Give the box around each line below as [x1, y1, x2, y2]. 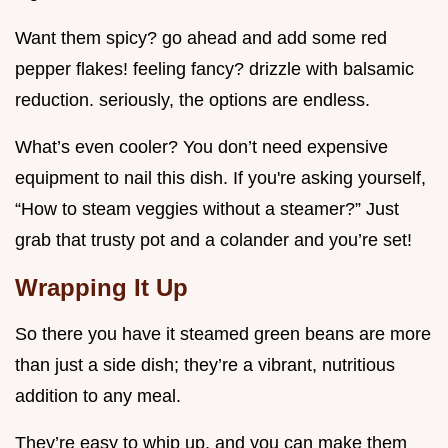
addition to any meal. [15, 386, 181, 407]
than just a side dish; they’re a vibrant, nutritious [15, 355, 395, 376]
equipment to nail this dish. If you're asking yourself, [15, 168, 426, 189]
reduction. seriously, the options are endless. [15, 90, 370, 111]
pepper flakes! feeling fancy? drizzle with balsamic [15, 59, 414, 80]
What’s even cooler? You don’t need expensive [15, 137, 388, 158]
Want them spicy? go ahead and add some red [15, 28, 387, 49]
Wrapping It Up [15, 274, 188, 302]
